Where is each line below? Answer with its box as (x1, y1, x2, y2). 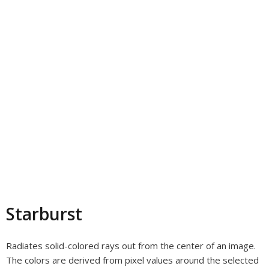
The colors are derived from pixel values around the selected (6, 254, 259, 266)
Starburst (6, 202, 82, 225)
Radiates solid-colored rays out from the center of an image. (6, 240, 256, 252)
